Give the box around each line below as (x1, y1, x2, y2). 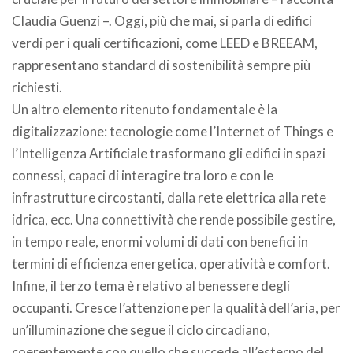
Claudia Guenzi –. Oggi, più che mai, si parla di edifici (12, 13, 312, 29)
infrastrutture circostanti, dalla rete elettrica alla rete (12, 189, 326, 206)
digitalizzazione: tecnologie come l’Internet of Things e (12, 123, 333, 139)
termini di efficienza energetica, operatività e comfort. (12, 255, 330, 272)
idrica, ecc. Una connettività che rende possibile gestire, (12, 211, 336, 228)
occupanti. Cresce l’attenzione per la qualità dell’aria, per (12, 299, 340, 316)
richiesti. (12, 79, 62, 95)
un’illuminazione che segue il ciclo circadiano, (12, 321, 270, 338)
